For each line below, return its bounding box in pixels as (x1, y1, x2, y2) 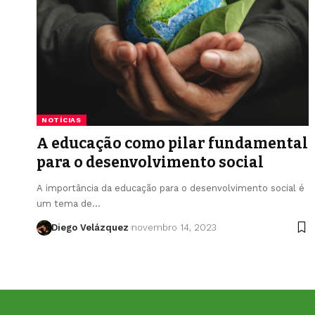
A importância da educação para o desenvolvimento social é (37, 182, 304, 193)
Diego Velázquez (51, 221, 129, 233)
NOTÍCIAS (41, 115, 82, 124)
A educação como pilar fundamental (37, 134, 308, 153)
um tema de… (37, 198, 101, 209)
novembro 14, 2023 (131, 221, 217, 233)
